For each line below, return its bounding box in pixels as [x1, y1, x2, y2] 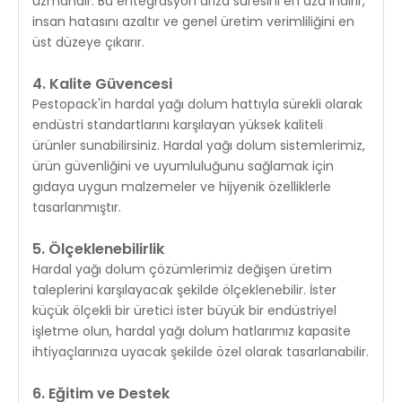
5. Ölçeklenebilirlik [32, 238, 164, 259]
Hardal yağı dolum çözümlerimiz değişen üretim [32, 259, 332, 278]
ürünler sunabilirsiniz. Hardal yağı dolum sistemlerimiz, [32, 135, 365, 154]
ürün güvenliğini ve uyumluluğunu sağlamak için [32, 156, 334, 175]
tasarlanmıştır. [32, 197, 121, 216]
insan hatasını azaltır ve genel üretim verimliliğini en [32, 12, 354, 31]
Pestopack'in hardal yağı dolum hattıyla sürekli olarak [32, 94, 363, 113]
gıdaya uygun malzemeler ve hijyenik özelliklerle [32, 177, 331, 196]
